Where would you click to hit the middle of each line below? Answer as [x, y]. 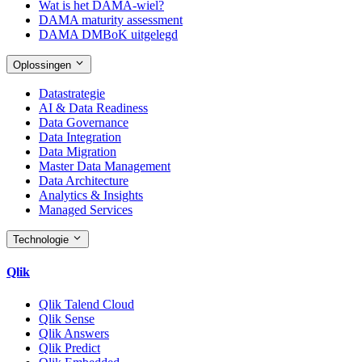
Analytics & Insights [91, 195]
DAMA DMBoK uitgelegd [108, 35]
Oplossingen [44, 65]
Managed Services [86, 209]
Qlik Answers [74, 333]
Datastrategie [72, 93]
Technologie [42, 239]
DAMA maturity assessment [111, 20]
